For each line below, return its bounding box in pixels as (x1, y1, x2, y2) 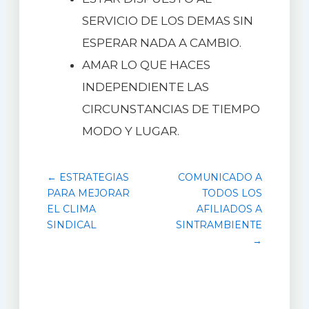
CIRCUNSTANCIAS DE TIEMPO (81, 101, 260, 116)
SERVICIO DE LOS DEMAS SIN (81, 13, 253, 28)
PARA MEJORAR (46, 186, 130, 199)
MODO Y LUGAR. (81, 123, 179, 138)
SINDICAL (46, 218, 97, 231)
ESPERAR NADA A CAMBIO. (81, 35, 241, 50)
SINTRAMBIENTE (176, 218, 263, 231)
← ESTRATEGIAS (46, 170, 129, 183)
